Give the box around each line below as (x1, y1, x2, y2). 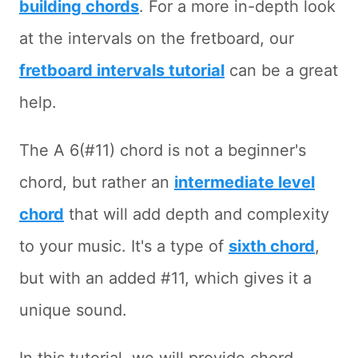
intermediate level (174, 173, 315, 193)
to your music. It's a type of (19, 237, 229, 257)
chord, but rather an (19, 173, 174, 193)
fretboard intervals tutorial (19, 61, 225, 81)
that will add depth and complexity (64, 205, 329, 225)
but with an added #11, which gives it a (19, 268, 312, 288)
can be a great (225, 61, 338, 81)
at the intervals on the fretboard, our (19, 29, 294, 49)
